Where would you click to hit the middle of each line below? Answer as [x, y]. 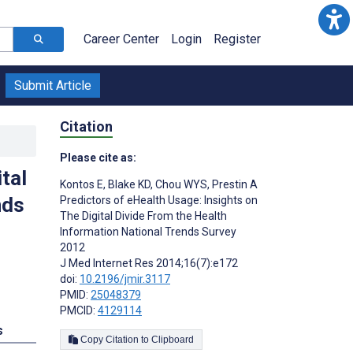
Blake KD [128, 184]
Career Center [121, 39]
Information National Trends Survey [148, 231]
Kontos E [82, 184]
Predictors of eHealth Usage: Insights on [159, 200]
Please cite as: [98, 157]
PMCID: [79, 310]
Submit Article [53, 85]
